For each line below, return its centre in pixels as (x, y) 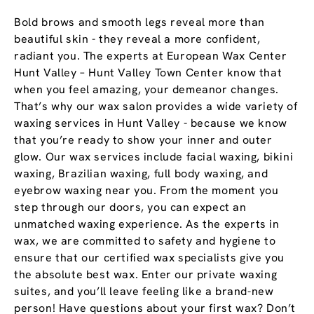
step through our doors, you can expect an (130, 207)
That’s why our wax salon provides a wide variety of (156, 107)
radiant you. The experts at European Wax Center (151, 56)
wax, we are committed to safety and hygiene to (145, 241)
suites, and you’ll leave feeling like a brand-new (144, 292)
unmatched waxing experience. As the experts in (147, 224)
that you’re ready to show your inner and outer (143, 140)
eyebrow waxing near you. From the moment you (146, 191)
